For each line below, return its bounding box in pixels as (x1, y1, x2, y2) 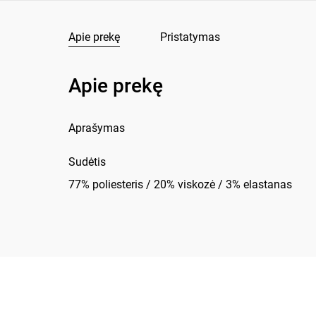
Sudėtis (68, 155, 107, 169)
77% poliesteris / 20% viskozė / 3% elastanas (68, 178, 293, 191)
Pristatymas (160, 30, 221, 44)
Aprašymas (68, 121, 126, 135)
